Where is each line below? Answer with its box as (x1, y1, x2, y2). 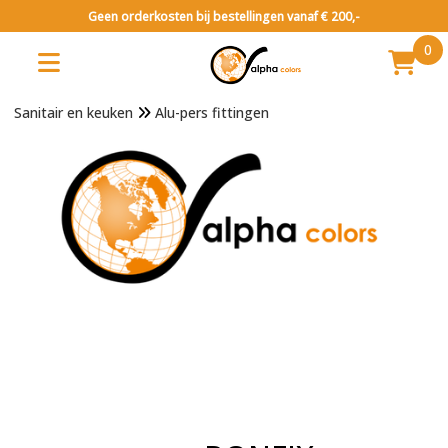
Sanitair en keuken (13, 103, 133, 122)
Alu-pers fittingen (154, 103, 269, 122)
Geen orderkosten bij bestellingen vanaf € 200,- (88, 8, 360, 25)
